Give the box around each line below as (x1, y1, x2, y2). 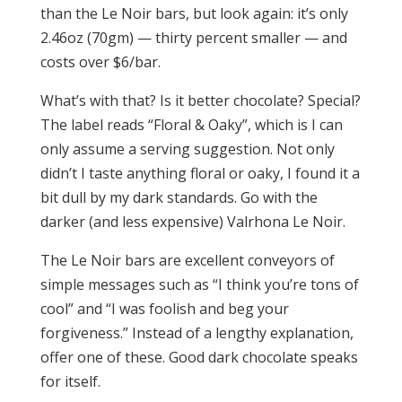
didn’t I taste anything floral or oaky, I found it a (39, 163, 360, 183)
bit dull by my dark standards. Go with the (39, 188, 318, 207)
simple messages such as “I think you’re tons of (39, 275, 359, 294)
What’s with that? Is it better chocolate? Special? (39, 91, 361, 110)
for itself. (39, 371, 100, 391)
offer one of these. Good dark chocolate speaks (39, 347, 358, 367)
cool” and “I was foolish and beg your (39, 299, 289, 319)
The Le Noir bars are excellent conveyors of (39, 250, 335, 270)
